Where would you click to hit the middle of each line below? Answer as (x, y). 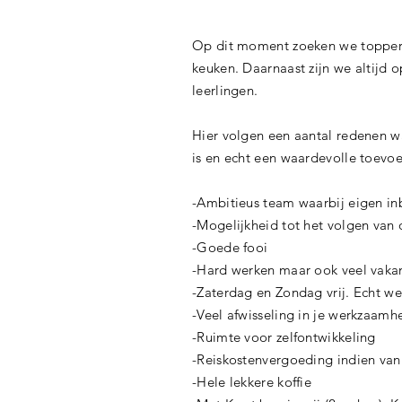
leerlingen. (227, 91)
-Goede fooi (230, 248)
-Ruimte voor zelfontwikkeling (286, 337)
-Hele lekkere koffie (252, 382)
